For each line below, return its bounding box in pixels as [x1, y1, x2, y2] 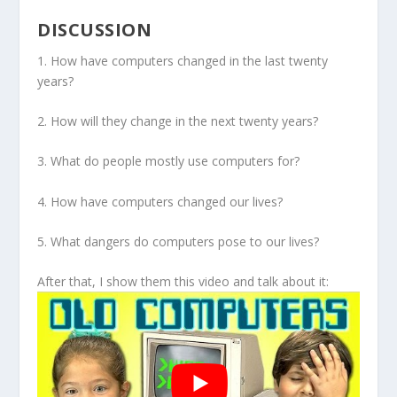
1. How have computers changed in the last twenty [37, 51, 329, 69]
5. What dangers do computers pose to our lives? [37, 233, 320, 251]
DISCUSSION [37, 17, 152, 42]
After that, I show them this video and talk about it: [37, 273, 330, 291]
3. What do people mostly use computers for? [37, 152, 300, 170]
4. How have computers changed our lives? [37, 192, 284, 210]
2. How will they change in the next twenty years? [37, 112, 319, 129]
